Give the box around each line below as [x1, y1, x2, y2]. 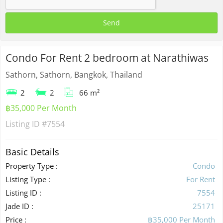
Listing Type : [5, 174, 50, 184]
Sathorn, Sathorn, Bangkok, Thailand [5, 69, 142, 80]
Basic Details [5, 145, 59, 158]
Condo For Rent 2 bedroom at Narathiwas [5, 50, 209, 65]
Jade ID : [5, 201, 33, 211]
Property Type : [5, 160, 58, 171]
